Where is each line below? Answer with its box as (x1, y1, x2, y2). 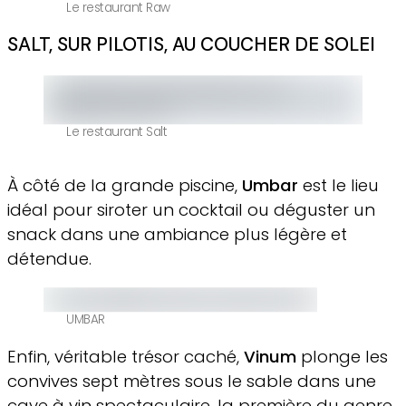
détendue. (7, 246, 92, 270)
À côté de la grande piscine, (7, 173, 242, 197)
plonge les (296, 344, 388, 368)
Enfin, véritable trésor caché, (7, 344, 244, 368)
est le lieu (298, 173, 379, 197)
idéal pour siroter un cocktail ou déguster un (7, 198, 375, 221)
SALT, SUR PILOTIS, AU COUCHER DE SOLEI (7, 32, 375, 57)
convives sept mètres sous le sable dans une (7, 369, 376, 392)
